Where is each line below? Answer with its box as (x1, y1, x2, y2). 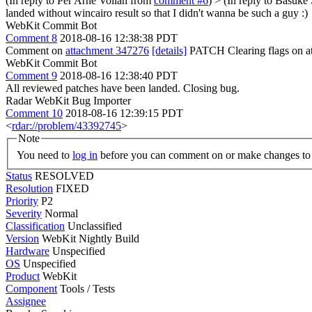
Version (6, 232, 39, 244)
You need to (17, 148, 72, 161)
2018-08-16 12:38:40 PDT (60, 70, 178, 81)
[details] (152, 45, 187, 56)
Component (6, 282, 57, 295)
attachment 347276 (65, 45, 149, 56)
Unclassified (68, 219, 122, 232)
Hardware (6, 244, 49, 257)
